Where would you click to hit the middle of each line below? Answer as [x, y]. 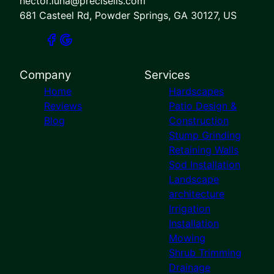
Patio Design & [203, 106]
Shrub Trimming [205, 252]
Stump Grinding [205, 135]
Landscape [194, 179]
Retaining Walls [204, 150]
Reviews [63, 106]
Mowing [187, 238]
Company [45, 75]
